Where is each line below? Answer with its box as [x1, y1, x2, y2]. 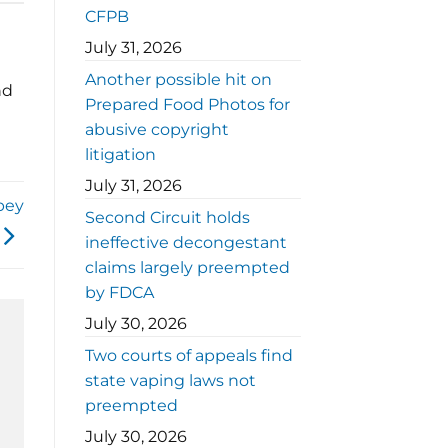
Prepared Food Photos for [84, 95, 290, 115]
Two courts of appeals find [84, 346, 293, 366]
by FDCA [84, 283, 154, 303]
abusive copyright [84, 120, 229, 140]
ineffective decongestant [84, 233, 287, 253]
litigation [84, 145, 156, 165]
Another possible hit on [84, 70, 272, 90]
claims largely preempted [84, 258, 290, 278]
